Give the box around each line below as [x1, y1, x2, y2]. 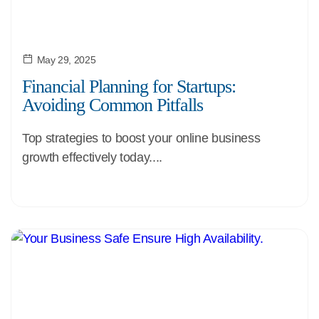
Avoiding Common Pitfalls [22, 95, 204, 115]
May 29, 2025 [36, 54, 96, 66]
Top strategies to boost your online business [22, 131, 261, 145]
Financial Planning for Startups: [22, 76, 236, 97]
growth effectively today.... [22, 150, 162, 164]
